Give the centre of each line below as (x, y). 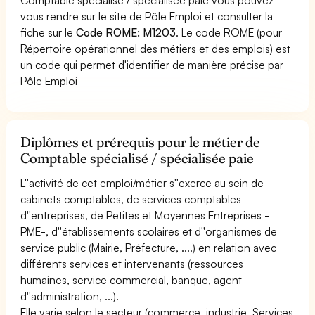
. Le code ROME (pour (229, 32)
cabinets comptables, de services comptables (131, 199)
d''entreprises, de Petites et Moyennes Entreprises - (145, 215)
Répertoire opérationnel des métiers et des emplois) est (156, 48)
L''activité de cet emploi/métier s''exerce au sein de (142, 182)
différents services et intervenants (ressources (132, 263)
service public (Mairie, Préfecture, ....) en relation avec (149, 247)
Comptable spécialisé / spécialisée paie (137, 158)
